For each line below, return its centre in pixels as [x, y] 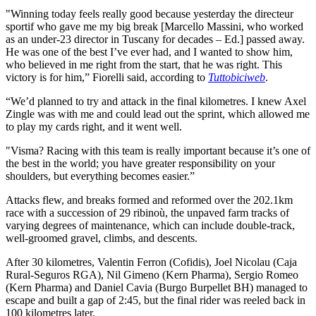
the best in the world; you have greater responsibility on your [140, 164]
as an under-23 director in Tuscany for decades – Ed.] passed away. [155, 39]
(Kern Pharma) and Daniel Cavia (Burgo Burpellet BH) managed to [157, 288]
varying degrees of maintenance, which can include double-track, [150, 226]
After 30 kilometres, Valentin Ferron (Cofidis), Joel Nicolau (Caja [151, 262]
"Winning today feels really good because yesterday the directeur [150, 14]
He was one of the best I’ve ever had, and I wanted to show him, [149, 52]
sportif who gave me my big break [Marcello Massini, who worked [154, 27]
